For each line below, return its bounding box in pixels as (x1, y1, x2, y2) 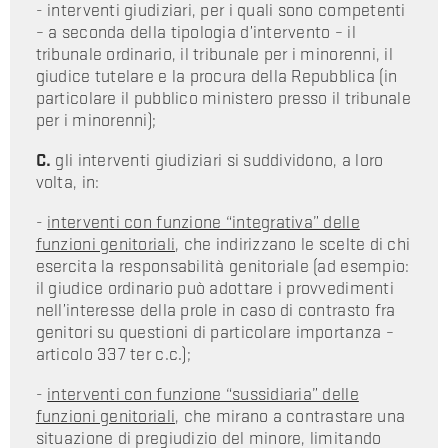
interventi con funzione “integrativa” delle (47, 211, 360, 233)
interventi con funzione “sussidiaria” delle (47, 383, 359, 405)
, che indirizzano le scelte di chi (175, 233, 411, 255)
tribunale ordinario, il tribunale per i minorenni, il (35, 43, 393, 65)
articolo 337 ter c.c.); (35, 343, 191, 365)
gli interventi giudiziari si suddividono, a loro (51, 149, 384, 171)
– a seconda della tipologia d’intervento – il (35, 21, 356, 43)
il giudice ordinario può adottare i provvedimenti (35, 277, 394, 299)
